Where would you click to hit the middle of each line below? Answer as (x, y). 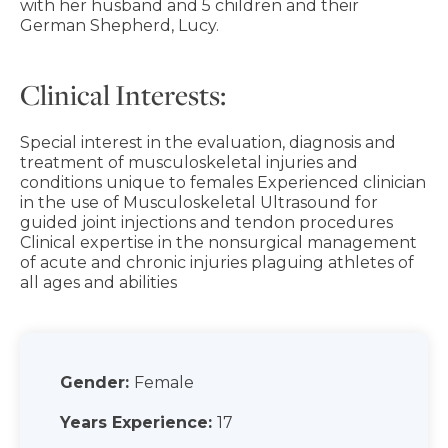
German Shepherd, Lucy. (119, 25)
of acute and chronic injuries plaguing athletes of (217, 262)
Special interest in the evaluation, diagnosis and (208, 142)
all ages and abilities (98, 282)
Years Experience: (136, 422)
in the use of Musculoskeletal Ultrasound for (199, 202)
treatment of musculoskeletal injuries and (189, 162)
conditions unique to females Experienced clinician (223, 182)
